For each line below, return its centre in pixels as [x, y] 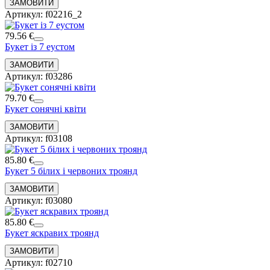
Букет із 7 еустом [40, 46]
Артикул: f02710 [39, 262]
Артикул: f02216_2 [43, 14]
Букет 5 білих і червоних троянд [71, 171]
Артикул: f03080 [39, 200]
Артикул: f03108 [39, 138]
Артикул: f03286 [39, 76]
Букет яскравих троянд [52, 233]
